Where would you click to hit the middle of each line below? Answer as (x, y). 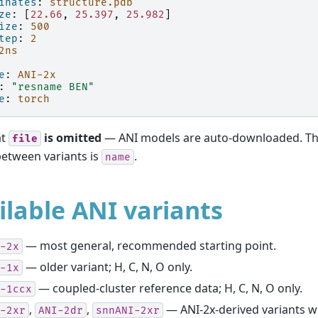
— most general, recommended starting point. (149, 245)
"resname (37, 87)
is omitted (71, 137)
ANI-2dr (61, 310)
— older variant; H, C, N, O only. (108, 267)
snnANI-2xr (128, 310)
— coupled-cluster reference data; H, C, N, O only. (169, 288)
